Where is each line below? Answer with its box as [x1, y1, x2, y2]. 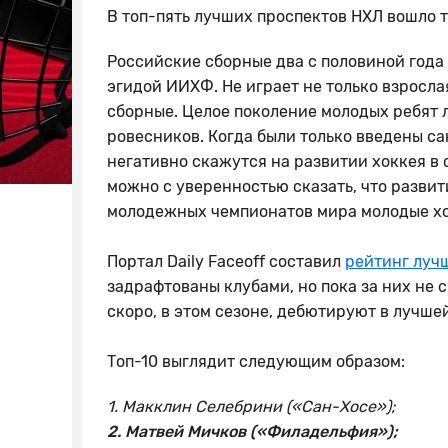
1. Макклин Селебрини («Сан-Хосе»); [107, 396, 395, 416]
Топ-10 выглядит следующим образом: [107, 351, 405, 371]
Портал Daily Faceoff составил [107, 251, 345, 271]
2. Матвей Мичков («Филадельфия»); [107, 421, 398, 441]
